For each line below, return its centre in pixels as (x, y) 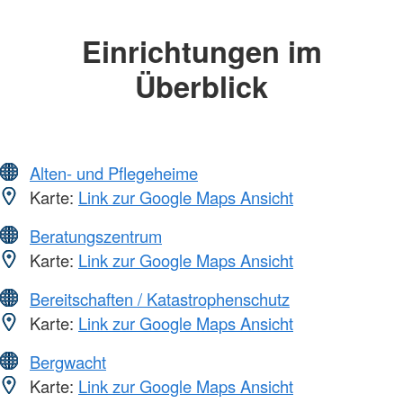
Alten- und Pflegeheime (114, 173)
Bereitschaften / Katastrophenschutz (160, 299)
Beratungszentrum (96, 236)
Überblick (201, 85)
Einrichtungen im (201, 50)
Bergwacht (68, 362)
